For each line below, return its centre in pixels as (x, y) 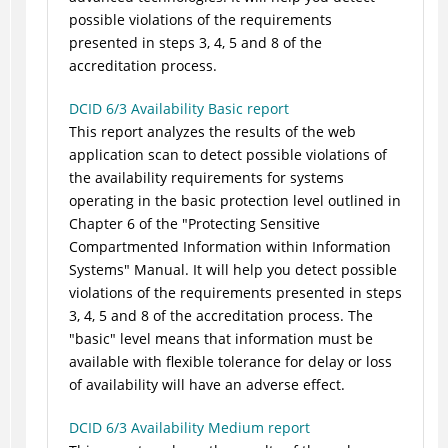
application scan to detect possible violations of (227, 155)
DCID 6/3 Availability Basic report (178, 109)
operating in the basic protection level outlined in (234, 201)
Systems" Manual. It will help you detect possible (232, 270)
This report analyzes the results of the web (212, 132)
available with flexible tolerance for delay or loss (230, 362)
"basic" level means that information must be (220, 339)
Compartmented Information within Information (229, 247)
